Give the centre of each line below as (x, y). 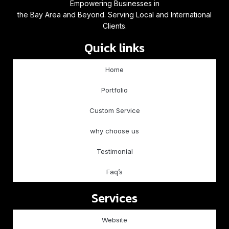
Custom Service (114, 110)
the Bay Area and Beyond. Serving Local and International (114, 15)
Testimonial (114, 151)
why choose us (114, 131)
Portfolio (114, 90)
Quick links (114, 48)
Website (114, 220)
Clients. (114, 26)
